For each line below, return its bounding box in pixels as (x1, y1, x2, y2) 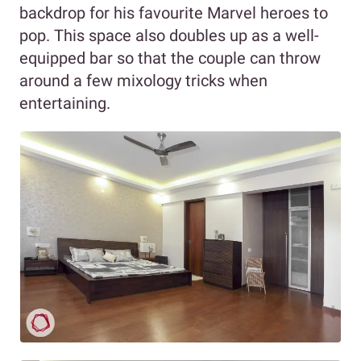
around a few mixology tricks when (19, 71, 268, 91)
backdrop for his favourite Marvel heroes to (19, 3, 328, 23)
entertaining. (19, 93, 110, 114)
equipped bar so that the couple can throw (19, 48, 321, 68)
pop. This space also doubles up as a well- (19, 26, 319, 46)
